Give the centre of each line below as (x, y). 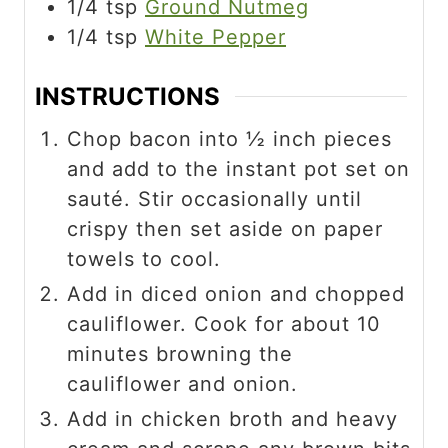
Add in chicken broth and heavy (232, 419)
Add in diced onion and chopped (236, 294)
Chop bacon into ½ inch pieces (229, 139)
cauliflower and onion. (182, 384)
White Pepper (215, 37)
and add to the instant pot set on (238, 169)
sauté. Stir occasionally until (214, 199)
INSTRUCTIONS (127, 97)
